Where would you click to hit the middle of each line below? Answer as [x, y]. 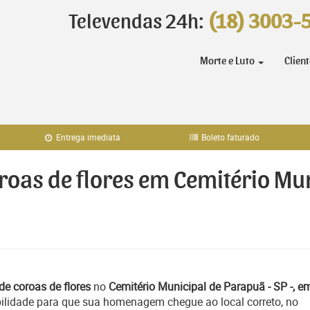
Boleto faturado [230, 137]
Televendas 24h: [138, 22]
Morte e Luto [228, 61]
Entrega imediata [88, 137]
